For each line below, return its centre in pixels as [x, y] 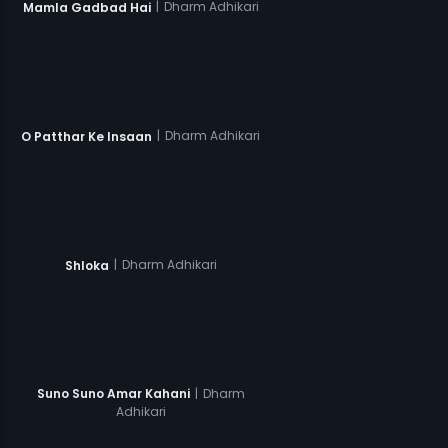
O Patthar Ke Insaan [86, 136]
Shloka [86, 265]
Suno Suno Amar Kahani [113, 394]
